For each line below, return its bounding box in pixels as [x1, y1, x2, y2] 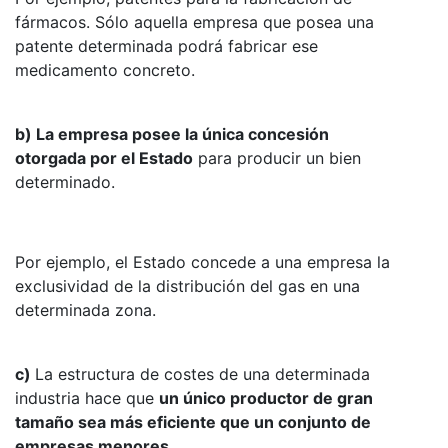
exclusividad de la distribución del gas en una [15, 275, 360, 296]
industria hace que [15, 387, 159, 408]
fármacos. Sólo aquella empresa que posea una [15, 11, 374, 32]
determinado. [15, 171, 115, 192]
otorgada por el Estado [15, 147, 193, 168]
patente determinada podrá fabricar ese [15, 35, 318, 56]
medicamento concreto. [15, 59, 195, 80]
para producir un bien [193, 147, 361, 168]
